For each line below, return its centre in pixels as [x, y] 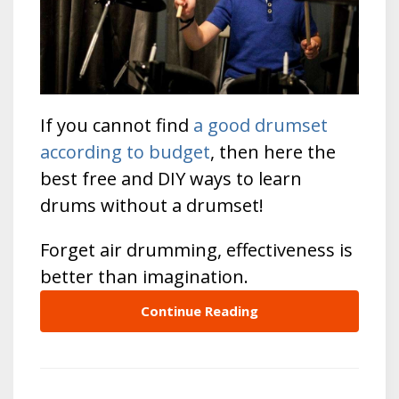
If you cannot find [117, 125]
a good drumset [261, 125]
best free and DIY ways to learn [171, 178]
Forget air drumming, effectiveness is [196, 249]
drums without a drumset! [152, 205]
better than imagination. [147, 276]
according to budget [125, 151]
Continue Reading [199, 310]
